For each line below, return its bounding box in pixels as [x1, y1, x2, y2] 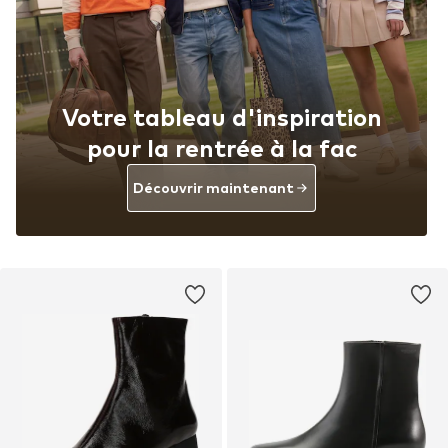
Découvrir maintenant [133, 179, 294, 197]
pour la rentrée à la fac [86, 133, 357, 163]
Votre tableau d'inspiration [61, 102, 382, 132]
